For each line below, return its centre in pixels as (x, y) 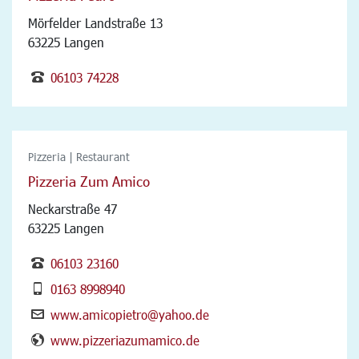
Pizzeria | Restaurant (79, 156)
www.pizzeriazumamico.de (125, 340)
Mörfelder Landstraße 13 (95, 22)
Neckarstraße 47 (73, 208)
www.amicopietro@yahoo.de (130, 314)
